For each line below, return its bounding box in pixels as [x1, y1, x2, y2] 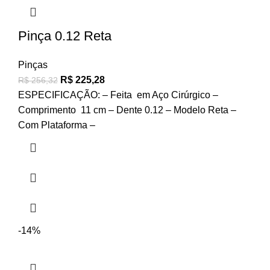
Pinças [18, 60, 48, 71]
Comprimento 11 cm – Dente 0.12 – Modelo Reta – [18, 105, 236, 116]
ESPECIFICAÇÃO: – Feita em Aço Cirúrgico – [18, 90, 218, 101]
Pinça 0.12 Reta [18, 28, 111, 44]
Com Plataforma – [18, 120, 95, 131]
